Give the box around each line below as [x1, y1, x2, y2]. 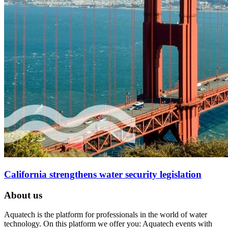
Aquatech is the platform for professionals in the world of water [4, 210, 207, 219]
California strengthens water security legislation [4, 169, 202, 180]
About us [4, 189, 42, 201]
